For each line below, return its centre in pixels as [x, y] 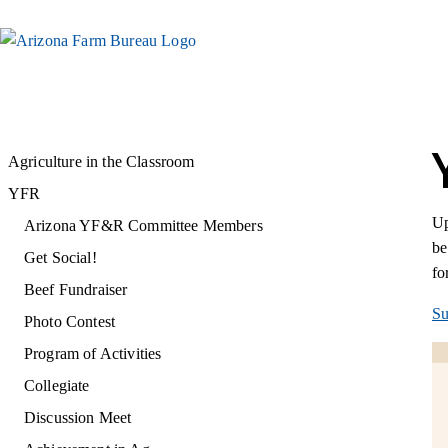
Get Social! [60, 257]
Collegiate [57, 385]
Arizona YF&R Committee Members [143, 225]
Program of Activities [93, 353]
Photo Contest [70, 321]
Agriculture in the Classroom [101, 161]
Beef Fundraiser [76, 289]
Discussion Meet [78, 417]
